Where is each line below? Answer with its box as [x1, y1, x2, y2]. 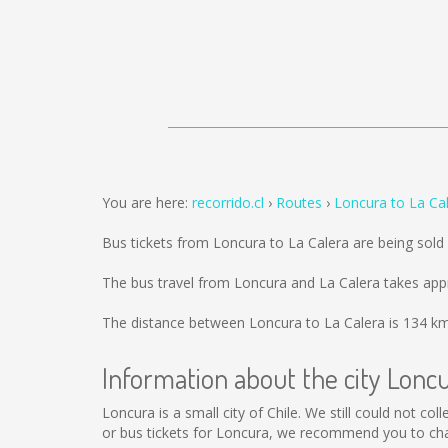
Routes [276, 193, 322, 212]
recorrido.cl [192, 193, 264, 212]
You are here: [102, 193, 192, 212]
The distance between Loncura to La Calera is [102, 313, 403, 332]
